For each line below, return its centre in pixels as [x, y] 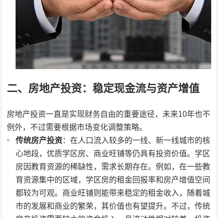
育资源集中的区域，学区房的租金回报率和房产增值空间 [113, 180]
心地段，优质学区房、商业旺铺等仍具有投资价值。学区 [113, 154]
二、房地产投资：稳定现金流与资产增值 [103, 89]
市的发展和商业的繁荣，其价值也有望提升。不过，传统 [113, 206]
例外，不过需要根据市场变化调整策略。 [77, 127]
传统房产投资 [39, 141]
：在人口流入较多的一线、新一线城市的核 [136, 141]
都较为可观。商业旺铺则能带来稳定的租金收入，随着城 [113, 193]
